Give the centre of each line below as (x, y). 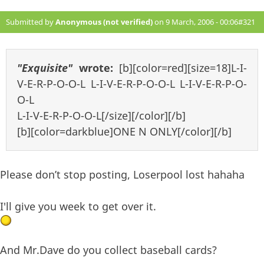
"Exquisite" (45, 68)
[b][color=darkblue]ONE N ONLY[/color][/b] (124, 132)
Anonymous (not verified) (104, 22)
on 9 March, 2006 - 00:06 (195, 22)
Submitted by (31, 22)
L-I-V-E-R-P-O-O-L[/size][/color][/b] (101, 116)
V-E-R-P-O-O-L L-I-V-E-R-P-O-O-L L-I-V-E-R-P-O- (132, 84)
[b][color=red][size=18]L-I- (183, 68)
